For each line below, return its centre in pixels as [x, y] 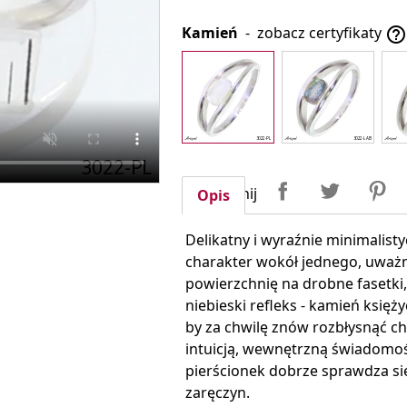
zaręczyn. [218, 393]
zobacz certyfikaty [321, 32]
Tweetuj [375, 183]
